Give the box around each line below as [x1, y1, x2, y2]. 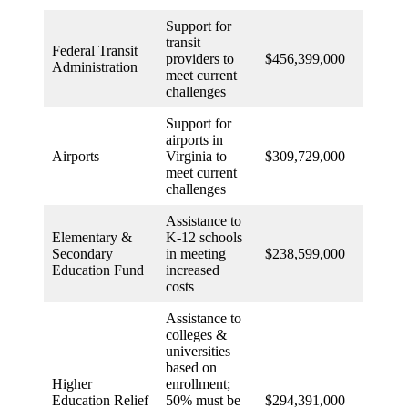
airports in [166, 131, 223, 148]
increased [166, 261, 219, 278]
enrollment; [166, 375, 230, 392]
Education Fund [52, 261, 144, 278]
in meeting [166, 245, 226, 261]
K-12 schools [166, 229, 242, 245]
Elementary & [52, 229, 132, 245]
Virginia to [166, 148, 227, 164]
